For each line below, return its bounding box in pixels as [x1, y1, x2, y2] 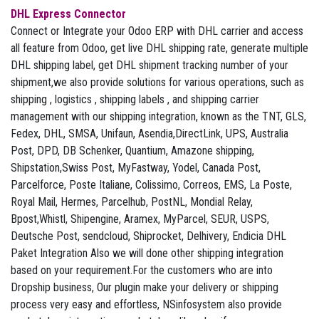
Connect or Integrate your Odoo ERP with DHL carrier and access [11, 24, 303, 38]
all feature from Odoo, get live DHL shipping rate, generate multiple [11, 41, 308, 55]
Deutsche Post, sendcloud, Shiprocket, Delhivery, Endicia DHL [11, 229, 286, 243]
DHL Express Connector [11, 7, 126, 21]
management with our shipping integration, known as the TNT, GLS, [11, 110, 306, 123]
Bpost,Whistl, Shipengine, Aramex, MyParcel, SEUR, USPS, [11, 212, 269, 226]
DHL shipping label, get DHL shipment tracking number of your [11, 58, 288, 72]
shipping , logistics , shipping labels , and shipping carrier [11, 93, 259, 106]
